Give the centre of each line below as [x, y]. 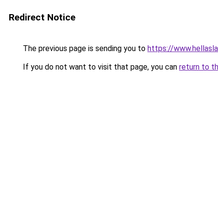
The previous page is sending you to [84, 48]
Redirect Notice [42, 17]
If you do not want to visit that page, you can [100, 67]
